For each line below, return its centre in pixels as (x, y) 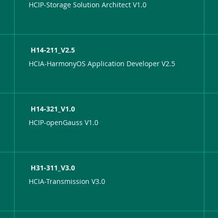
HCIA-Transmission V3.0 (67, 181)
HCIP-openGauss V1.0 (64, 122)
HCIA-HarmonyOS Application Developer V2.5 (102, 63)
